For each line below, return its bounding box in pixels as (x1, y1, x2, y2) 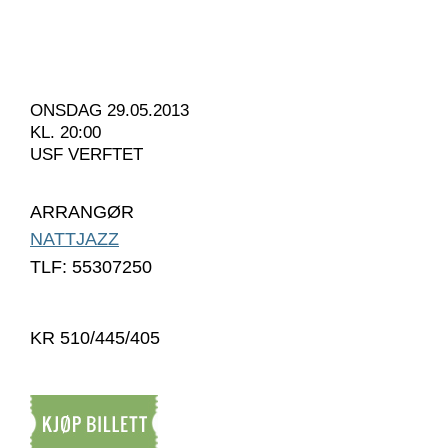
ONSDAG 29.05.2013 (30, 101, 189, 121)
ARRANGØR (30, 202, 134, 223)
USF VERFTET (30, 145, 143, 165)
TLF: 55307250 (30, 257, 152, 278)
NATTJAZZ (30, 229, 119, 250)
